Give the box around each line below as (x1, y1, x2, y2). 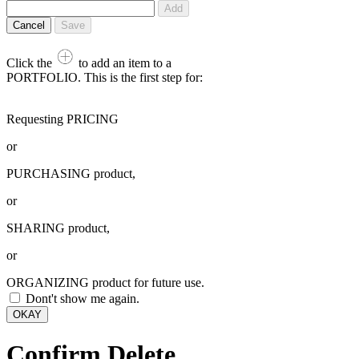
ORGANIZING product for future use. (6, 275, 204, 289)
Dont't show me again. (26, 291, 139, 305)
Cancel (13, 18, 45, 31)
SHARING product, (6, 220, 110, 235)
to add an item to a (75, 55, 171, 70)
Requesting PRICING (6, 111, 119, 126)
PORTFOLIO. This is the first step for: (6, 70, 203, 84)
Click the (6, 55, 55, 70)
